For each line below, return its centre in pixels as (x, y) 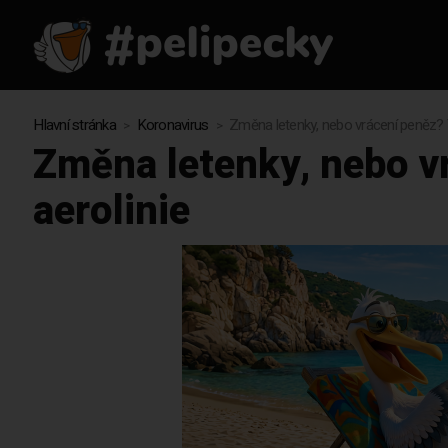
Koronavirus (172, 125)
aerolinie (112, 212)
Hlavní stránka (74, 125)
